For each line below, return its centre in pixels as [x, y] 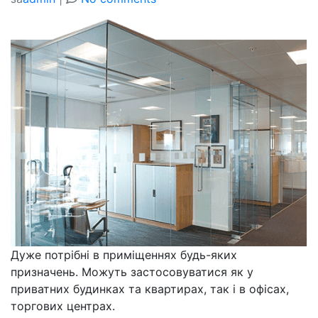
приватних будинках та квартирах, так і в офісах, [150, 289]
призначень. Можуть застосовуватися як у [132, 272]
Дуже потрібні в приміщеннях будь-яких [124, 255]
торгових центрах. [63, 306]
